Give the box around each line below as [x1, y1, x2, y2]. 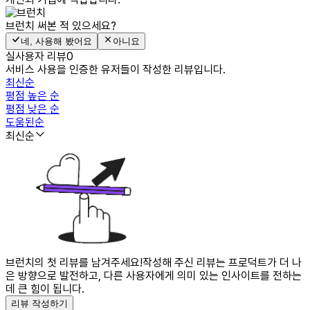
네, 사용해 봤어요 [21, 36, 92, 46]
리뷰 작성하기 [11, 298, 68, 309]
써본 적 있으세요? [37, 19, 116, 33]
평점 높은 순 [6, 89, 60, 102]
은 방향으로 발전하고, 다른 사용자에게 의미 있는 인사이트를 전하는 [6, 269, 302, 282]
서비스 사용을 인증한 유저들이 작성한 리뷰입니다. [6, 63, 226, 76]
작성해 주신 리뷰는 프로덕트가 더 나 [143, 256, 302, 269]
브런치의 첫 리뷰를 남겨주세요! [6, 256, 143, 269]
